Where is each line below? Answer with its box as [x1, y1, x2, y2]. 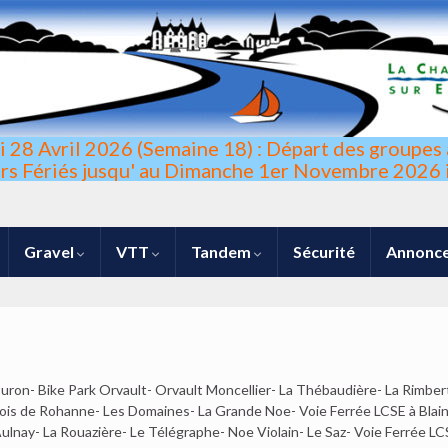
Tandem [191, 242, 254, 261]
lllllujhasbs [188, 261, 260, 280]
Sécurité [293, 242, 355, 261]
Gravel [24, 242, 77, 261]
